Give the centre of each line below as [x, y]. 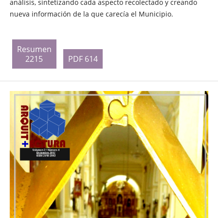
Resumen [34, 49]
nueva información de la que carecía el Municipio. [91, 14]
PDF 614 [83, 59]
